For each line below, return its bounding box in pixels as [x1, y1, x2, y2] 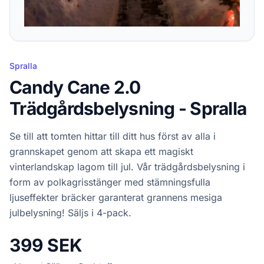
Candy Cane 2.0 [9, 76, 141, 98]
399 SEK [9, 234, 82, 256]
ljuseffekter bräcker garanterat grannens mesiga [9, 191, 222, 203]
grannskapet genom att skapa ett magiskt [9, 145, 193, 157]
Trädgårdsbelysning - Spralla [9, 97, 246, 119]
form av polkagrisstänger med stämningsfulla [9, 176, 210, 188]
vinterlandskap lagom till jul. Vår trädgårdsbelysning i [9, 160, 245, 173]
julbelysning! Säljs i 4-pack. [9, 206, 131, 219]
